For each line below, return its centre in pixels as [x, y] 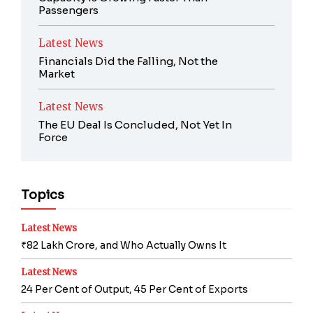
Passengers [68, 10]
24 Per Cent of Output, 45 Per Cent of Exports [134, 289]
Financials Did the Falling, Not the [128, 61]
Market [57, 74]
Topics [43, 195]
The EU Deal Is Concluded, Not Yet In [135, 125]
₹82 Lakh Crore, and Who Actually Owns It [124, 245]
